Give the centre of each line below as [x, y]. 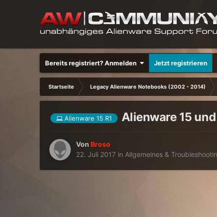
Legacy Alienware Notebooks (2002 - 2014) [148, 87]
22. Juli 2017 [96, 155]
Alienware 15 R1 [88, 118]
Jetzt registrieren [181, 63]
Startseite [62, 87]
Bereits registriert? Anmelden [93, 63]
